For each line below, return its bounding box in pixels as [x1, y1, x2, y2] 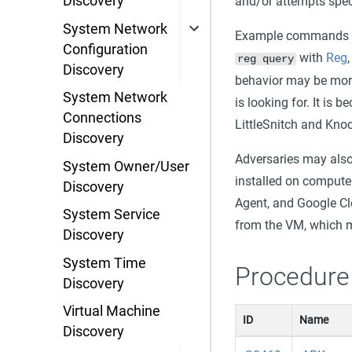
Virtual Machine [63, 303, 160, 320]
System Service [63, 207, 160, 223]
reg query [236, 52, 294, 65]
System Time [63, 255, 146, 271]
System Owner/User [63, 158, 189, 174]
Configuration [63, 41, 148, 57]
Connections [63, 110, 141, 126]
